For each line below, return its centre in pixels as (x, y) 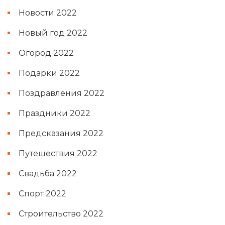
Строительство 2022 (61, 214)
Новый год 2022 (53, 33)
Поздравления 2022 (62, 93)
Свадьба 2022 (48, 174)
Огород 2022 (46, 53)
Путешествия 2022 (58, 154)
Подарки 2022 (49, 73)
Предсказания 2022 (61, 134)
